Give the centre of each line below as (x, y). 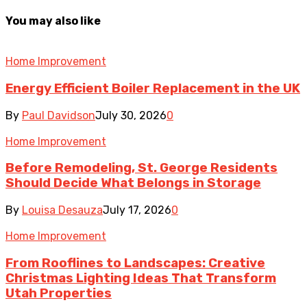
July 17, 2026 (137, 210)
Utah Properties (59, 293)
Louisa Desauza (62, 210)
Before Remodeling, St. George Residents (142, 168)
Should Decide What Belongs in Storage (133, 183)
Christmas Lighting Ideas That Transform (141, 278)
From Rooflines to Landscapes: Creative (135, 263)
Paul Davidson (59, 115)
